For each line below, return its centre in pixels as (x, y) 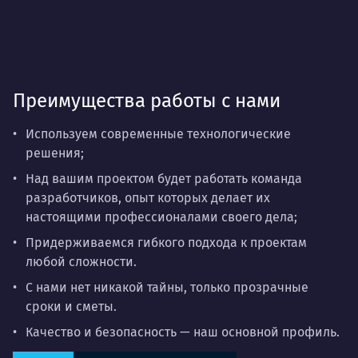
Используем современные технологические (158, 134)
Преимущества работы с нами (147, 101)
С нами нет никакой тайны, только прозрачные (167, 288)
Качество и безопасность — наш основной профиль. (183, 332)
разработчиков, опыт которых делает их (148, 198)
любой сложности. (81, 262)
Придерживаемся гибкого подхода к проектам (166, 243)
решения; (55, 153)
